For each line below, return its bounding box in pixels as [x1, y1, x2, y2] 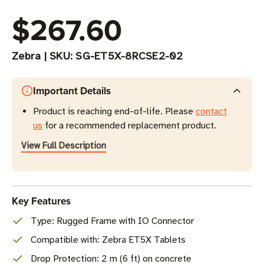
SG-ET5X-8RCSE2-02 [75, 49, 183, 62]
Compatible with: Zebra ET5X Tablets [31, 234, 186, 246]
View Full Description [21, 140, 106, 151]
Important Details [33, 84, 111, 98]
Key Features [12, 194, 71, 208]
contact [196, 105, 227, 117]
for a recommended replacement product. [42, 120, 216, 131]
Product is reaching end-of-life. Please [33, 105, 196, 117]
